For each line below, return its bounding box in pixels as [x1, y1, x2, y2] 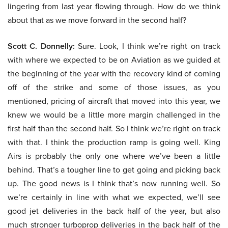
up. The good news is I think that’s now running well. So [8, 178, 220, 190]
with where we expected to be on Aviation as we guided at [8, 54, 220, 66]
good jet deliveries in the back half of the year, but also [8, 205, 220, 217]
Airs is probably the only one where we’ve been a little [8, 150, 220, 162]
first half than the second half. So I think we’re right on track [8, 123, 220, 135]
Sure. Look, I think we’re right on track [74, 40, 221, 52]
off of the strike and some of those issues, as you [8, 81, 220, 94]
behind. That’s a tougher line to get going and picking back [8, 164, 220, 176]
